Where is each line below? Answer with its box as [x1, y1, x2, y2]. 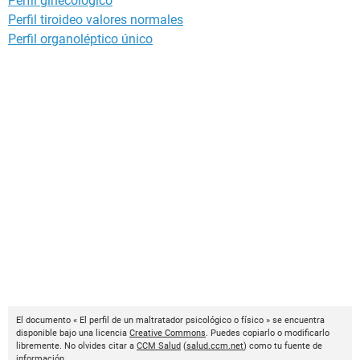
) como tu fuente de [243, 341, 322, 352]
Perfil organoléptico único [8, 31, 153, 47]
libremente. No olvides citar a [16, 341, 137, 352]
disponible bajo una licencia [16, 328, 129, 339]
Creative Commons [129, 328, 206, 339]
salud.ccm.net [186, 341, 243, 352]
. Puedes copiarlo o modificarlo [206, 328, 329, 339]
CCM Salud [137, 341, 181, 352]
